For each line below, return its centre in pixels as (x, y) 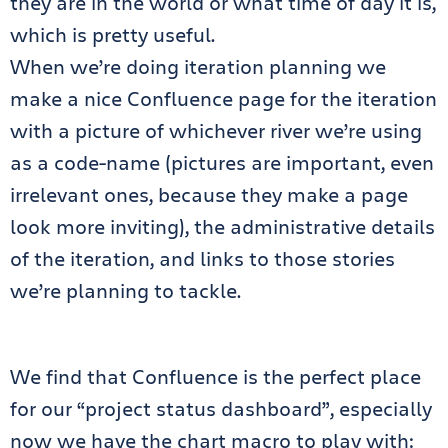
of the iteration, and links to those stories (202, 259)
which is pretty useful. (112, 35)
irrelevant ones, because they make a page (209, 195)
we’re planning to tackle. (125, 291)
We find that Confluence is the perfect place (215, 377)
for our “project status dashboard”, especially (221, 409)
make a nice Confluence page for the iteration (223, 99)
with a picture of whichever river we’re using (216, 131)
